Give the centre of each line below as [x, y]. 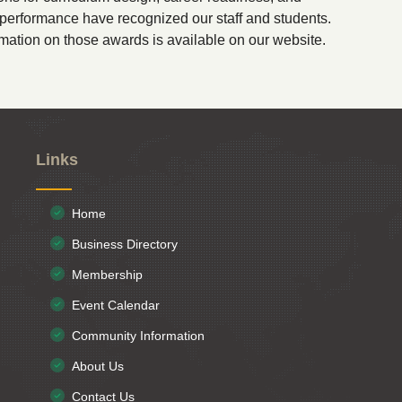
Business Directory [125, 244]
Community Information [138, 336]
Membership [107, 275]
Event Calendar [116, 305]
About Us [98, 366]
